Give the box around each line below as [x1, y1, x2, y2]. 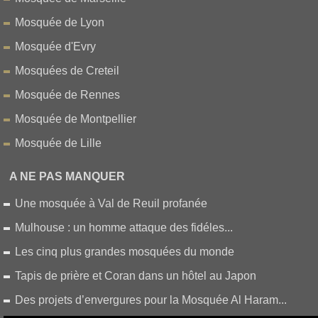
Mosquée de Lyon [15, 16, 104, 28]
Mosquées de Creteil [15, 64, 119, 77]
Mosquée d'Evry [15, 40, 96, 53]
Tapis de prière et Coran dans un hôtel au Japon [15, 269, 256, 282]
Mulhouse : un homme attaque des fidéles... [15, 221, 233, 234]
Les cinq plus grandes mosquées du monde [15, 245, 234, 258]
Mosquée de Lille [15, 136, 102, 149]
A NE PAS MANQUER [9, 170, 125, 182]
